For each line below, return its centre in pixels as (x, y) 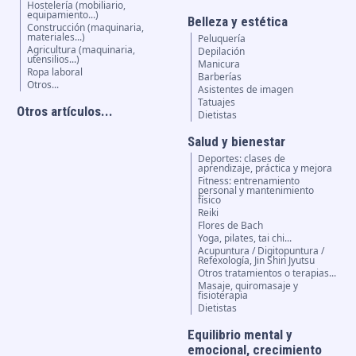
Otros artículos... (64, 111)
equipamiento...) (62, 15)
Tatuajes (217, 102)
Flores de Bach (231, 225)
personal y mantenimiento (256, 190)
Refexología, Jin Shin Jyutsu (257, 260)
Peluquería (222, 39)
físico (210, 200)
